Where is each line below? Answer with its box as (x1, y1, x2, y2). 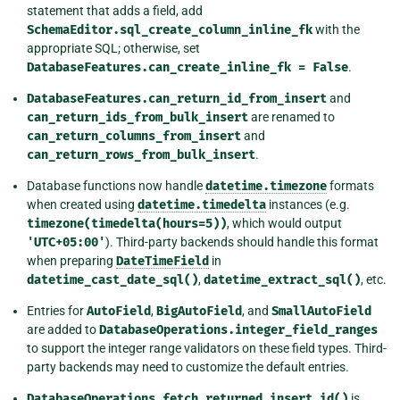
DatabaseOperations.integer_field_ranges (99, 321, 378, 337)
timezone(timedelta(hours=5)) (27, 215, 227, 231)
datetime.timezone (205, 178, 327, 194)
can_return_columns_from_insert (27, 128, 241, 144)
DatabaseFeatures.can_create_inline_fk (27, 59, 291, 75)
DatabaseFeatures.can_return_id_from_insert (27, 90, 327, 106)
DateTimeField (116, 253, 209, 269)
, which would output (227, 215, 342, 230)
